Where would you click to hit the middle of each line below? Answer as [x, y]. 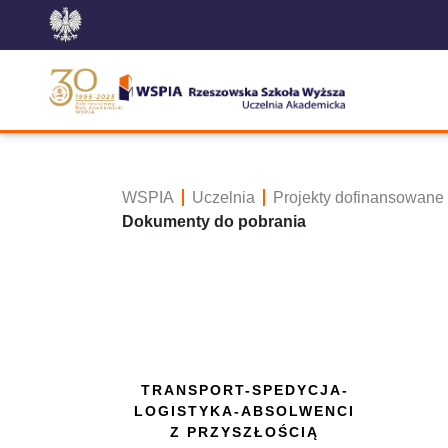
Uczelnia [223, 197]
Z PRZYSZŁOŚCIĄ [244, 432]
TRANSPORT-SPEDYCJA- [244, 390]
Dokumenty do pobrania [214, 221]
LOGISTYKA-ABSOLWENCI [244, 411]
